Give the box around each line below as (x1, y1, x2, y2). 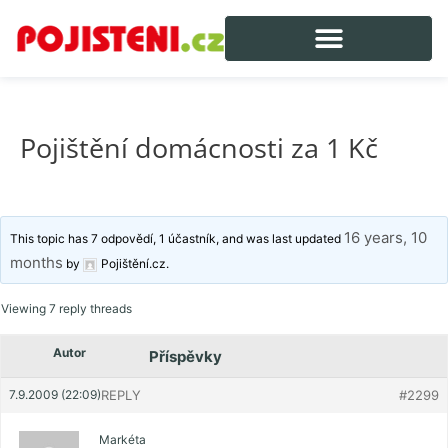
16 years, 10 (344, 228, 428, 248)
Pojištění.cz (101, 256, 167, 272)
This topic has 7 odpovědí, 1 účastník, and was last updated (10, 231, 345, 247)
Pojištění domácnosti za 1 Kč (20, 128, 378, 166)
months (10, 253, 64, 273)
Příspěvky (149, 347, 222, 367)
